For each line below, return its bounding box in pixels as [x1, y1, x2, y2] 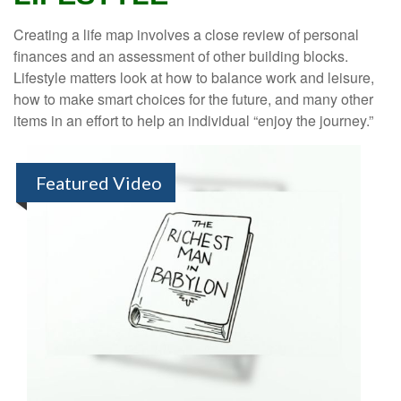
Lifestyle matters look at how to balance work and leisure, [13, 66, 374, 88]
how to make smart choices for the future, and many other [13, 88, 373, 109]
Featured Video [36, 171, 162, 193]
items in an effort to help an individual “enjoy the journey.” [13, 109, 373, 131]
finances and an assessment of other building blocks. [13, 45, 348, 66]
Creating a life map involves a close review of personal [13, 23, 359, 45]
